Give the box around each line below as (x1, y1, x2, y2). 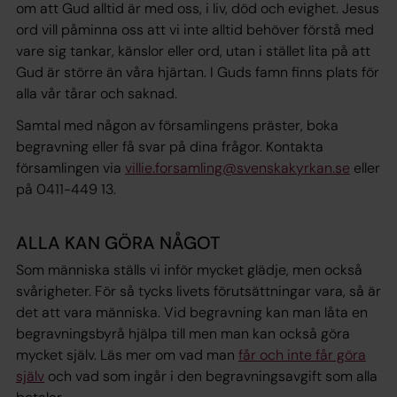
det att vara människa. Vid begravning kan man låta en (16, 302, 368, 322)
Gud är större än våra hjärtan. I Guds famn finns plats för (16, 62, 379, 82)
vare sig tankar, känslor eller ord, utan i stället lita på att (16, 41, 370, 60)
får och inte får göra (238, 345, 366, 364)
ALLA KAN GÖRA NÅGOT (16, 230, 220, 254)
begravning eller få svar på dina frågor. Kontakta (16, 136, 323, 156)
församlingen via (16, 158, 125, 177)
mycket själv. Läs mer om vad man (16, 345, 238, 364)
